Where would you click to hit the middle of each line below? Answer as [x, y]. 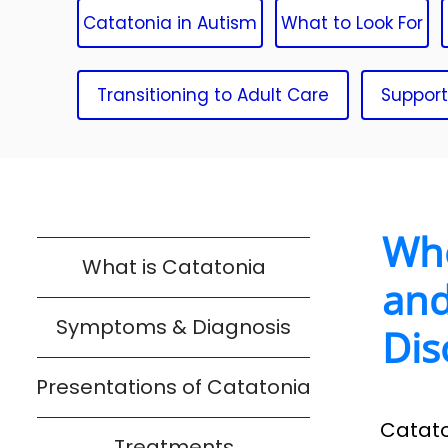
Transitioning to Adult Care [213, 95]
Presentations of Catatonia [173, 387]
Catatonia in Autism [170, 23]
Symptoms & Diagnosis [173, 327]
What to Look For [352, 23]
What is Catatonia [173, 267]
